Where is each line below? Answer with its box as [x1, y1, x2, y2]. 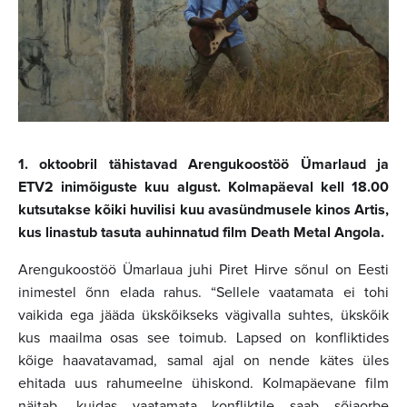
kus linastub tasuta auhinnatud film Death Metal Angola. [18, 224, 384, 240]
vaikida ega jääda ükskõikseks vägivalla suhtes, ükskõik [18, 307, 389, 323]
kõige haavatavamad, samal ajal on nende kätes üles [18, 352, 389, 368]
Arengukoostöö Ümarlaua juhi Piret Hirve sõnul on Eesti [18, 262, 389, 277]
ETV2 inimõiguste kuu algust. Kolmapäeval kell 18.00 [18, 179, 389, 194]
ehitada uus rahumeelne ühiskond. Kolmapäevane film [18, 375, 389, 391]
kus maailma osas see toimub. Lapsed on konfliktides [18, 330, 389, 345]
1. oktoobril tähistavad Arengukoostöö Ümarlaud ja [18, 156, 389, 172]
